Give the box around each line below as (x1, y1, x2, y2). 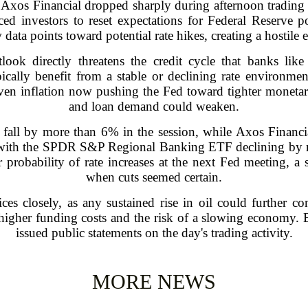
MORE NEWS (92, 269, 216, 293)
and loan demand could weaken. (69, 98, 239, 113)
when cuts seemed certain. (86, 169, 222, 184)
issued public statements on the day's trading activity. (15, 225, 293, 240)
